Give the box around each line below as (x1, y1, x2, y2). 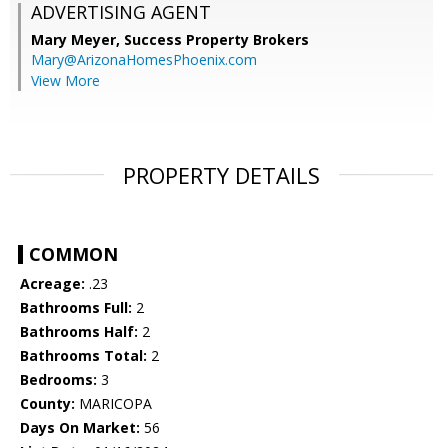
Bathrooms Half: (20, 322, 138, 342)
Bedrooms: (20, 370, 97, 390)
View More (31, 71, 100, 91)
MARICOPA (75, 394, 152, 414)
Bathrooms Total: (20, 346, 147, 366)
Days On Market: (20, 418, 140, 438)
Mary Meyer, (31, 30, 124, 50)
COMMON (29, 242, 118, 267)
